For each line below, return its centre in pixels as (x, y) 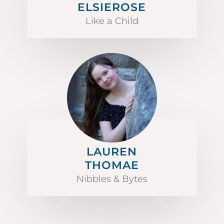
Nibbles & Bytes (112, 179)
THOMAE (112, 165)
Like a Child (112, 21)
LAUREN (112, 152)
